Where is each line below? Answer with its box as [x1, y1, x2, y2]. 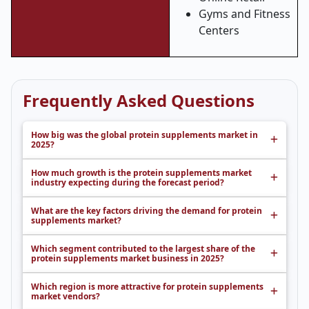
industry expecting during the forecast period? [31, 177, 224, 188]
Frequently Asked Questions [23, 89, 255, 112]
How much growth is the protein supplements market [31, 167, 252, 179]
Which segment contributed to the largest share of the [31, 243, 255, 255]
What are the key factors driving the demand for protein [31, 205, 262, 217]
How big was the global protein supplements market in [31, 129, 258, 141]
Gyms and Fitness [199, 6, 290, 21]
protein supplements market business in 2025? [31, 252, 224, 264]
